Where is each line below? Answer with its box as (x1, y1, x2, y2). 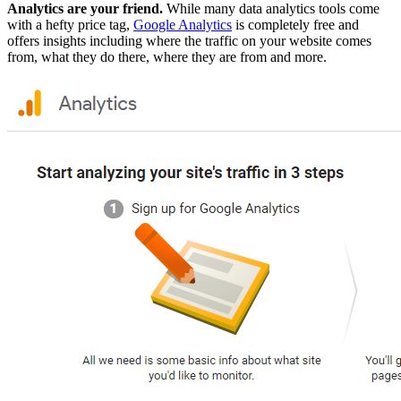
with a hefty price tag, (7, 16, 133, 32)
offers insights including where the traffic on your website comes (7, 32, 371, 48)
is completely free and (232, 16, 359, 32)
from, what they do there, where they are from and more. (7, 48, 327, 64)
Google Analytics (133, 16, 232, 32)
